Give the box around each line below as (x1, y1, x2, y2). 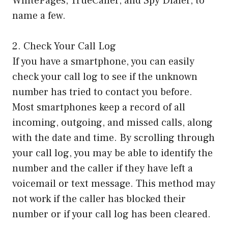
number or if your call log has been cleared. (12, 208, 211, 221)
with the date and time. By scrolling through (12, 131, 215, 145)
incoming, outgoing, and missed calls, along (12, 116, 213, 130)
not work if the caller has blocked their (12, 192, 186, 206)
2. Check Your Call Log (12, 40, 116, 53)
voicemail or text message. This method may (12, 177, 215, 191)
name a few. (12, 9, 66, 23)
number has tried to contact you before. (12, 85, 192, 99)
